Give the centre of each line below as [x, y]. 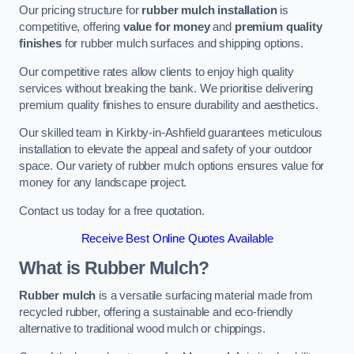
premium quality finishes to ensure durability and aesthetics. [170, 105]
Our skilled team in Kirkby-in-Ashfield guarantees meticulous [171, 133]
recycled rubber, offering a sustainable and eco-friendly [156, 313]
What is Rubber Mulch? [114, 267]
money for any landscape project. [103, 183]
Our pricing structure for [81, 11]
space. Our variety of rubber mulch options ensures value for [172, 166]
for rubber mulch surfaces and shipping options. [182, 44]
